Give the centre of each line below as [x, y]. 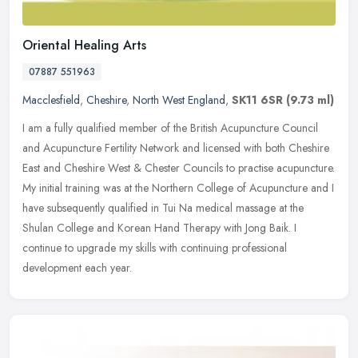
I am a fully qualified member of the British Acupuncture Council [170, 127]
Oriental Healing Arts [84, 45]
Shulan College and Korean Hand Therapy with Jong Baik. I [159, 227]
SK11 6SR [257, 99]
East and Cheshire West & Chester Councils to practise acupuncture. [179, 167]
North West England [179, 99]
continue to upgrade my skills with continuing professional [155, 247]
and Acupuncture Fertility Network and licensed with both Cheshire [176, 147]
